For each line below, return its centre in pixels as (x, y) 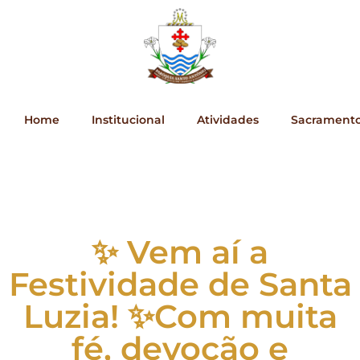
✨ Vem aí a (180, 252)
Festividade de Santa (180, 284)
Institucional (128, 120)
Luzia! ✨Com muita (180, 317)
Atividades (228, 120)
